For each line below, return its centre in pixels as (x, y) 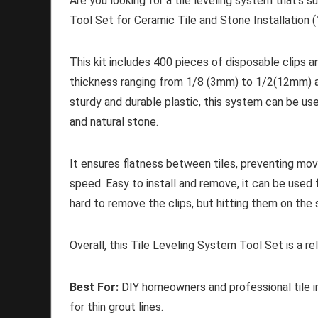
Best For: (94, 287)
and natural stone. (114, 121)
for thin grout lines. (116, 307)
